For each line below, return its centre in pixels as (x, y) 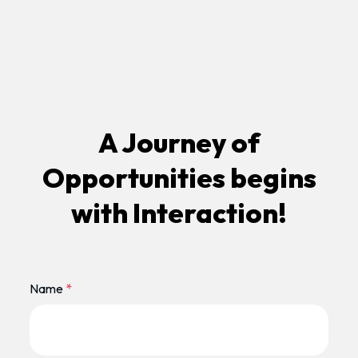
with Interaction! (179, 213)
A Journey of (179, 142)
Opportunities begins (179, 177)
